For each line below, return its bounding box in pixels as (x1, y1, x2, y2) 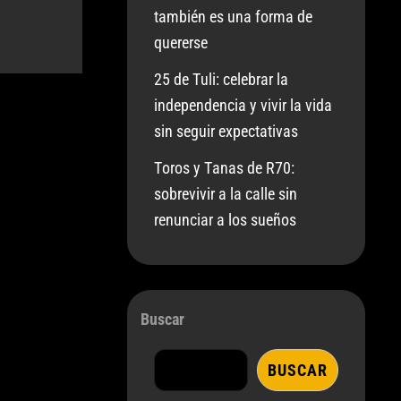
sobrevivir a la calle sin (154, 184, 298, 203)
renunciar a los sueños (154, 210, 297, 229)
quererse (154, 33, 209, 52)
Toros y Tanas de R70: (154, 158, 295, 177)
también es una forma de (154, 7, 313, 26)
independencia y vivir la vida (154, 96, 333, 115)
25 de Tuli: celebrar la (154, 70, 289, 89)
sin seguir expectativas (154, 122, 299, 141)
